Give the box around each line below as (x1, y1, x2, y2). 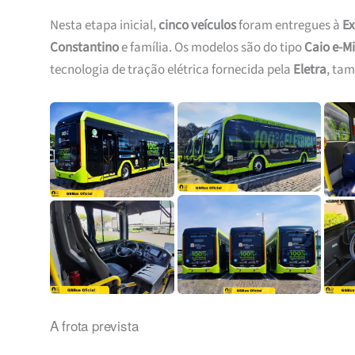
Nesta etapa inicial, (49, 16, 158, 36)
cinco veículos (158, 16, 236, 36)
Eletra (292, 60, 326, 80)
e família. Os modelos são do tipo (118, 38, 304, 58)
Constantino (49, 38, 119, 58)
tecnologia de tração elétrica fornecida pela (49, 60, 293, 80)
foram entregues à (235, 16, 342, 36)
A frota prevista (49, 315, 139, 335)
